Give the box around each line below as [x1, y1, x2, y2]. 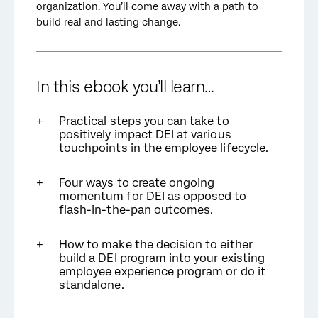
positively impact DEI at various [59, 128, 231, 141]
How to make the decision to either [59, 238, 253, 251]
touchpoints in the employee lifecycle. [59, 141, 268, 155]
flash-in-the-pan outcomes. [59, 203, 214, 216]
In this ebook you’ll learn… [36, 77, 214, 96]
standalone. [59, 278, 124, 292]
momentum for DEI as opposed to [59, 190, 247, 203]
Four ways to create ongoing [59, 176, 215, 190]
